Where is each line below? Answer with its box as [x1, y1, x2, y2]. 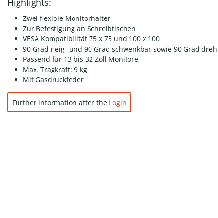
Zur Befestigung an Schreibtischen [22, 24, 136, 33]
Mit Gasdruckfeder [22, 75, 84, 84]
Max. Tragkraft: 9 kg [22, 65, 87, 74]
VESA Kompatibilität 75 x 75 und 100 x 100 [22, 34, 160, 43]
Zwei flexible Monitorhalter [22, 14, 110, 23]
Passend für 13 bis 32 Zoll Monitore [22, 54, 138, 64]
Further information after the [12, 98, 109, 107]
